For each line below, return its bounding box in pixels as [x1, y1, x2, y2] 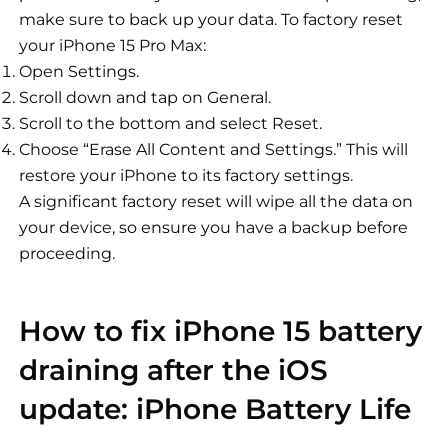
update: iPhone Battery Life [19, 392, 411, 427]
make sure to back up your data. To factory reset [19, 10, 403, 30]
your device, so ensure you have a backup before [19, 218, 408, 238]
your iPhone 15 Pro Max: [19, 36, 206, 56]
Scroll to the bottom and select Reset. [19, 114, 322, 134]
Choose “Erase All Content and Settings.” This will [19, 140, 408, 160]
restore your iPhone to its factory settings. [19, 166, 353, 186]
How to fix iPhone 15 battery [19, 314, 422, 349]
